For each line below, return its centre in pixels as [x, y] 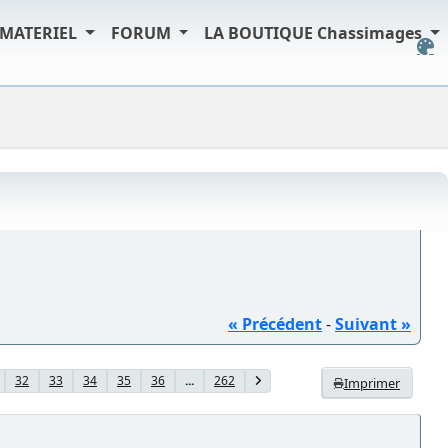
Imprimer [372, 382]
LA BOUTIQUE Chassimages [315, 33]
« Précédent [275, 323]
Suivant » [373, 323]
